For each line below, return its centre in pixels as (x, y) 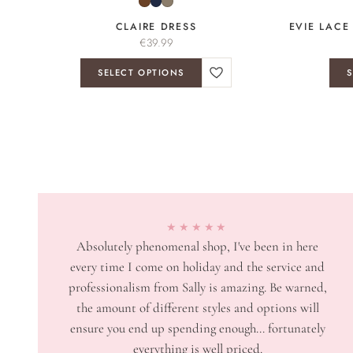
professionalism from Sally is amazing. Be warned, (197, 288)
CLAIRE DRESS (156, 27)
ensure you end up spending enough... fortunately (197, 329)
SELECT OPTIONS (141, 72)
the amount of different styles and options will (197, 308)
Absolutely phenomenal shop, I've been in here (198, 247)
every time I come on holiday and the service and (198, 267)
